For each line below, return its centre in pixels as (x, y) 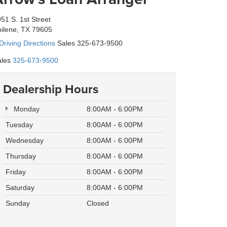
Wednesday (25, 141)
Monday (26, 109)
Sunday (18, 203)
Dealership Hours (51, 89)
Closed (98, 203)
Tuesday (19, 125)
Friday (16, 172)
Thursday (21, 156)
